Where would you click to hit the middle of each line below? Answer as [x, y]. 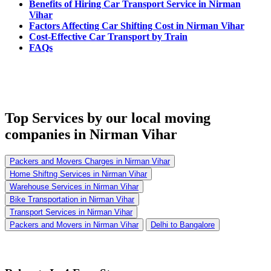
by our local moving [147, 118]
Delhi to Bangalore [183, 224]
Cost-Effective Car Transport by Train [108, 37]
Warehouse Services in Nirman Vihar [74, 186]
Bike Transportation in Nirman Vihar [72, 199]
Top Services [44, 118]
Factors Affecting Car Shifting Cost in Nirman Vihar [137, 26]
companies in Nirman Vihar [91, 134]
